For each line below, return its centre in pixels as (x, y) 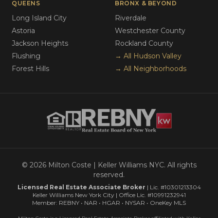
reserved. (109, 175)
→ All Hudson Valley (148, 56)
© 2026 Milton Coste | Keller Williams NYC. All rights (109, 165)
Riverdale (131, 18)
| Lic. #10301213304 (173, 187)
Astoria (23, 31)
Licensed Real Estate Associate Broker (81, 187)
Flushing (26, 56)
